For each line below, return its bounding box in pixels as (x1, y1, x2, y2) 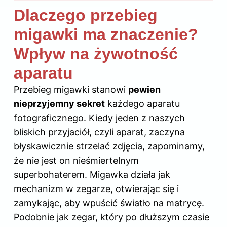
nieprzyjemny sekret (14, 98, 105, 109)
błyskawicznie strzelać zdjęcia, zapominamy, (14, 141, 205, 152)
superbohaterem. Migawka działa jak (14, 169, 170, 180)
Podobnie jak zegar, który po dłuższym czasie (14, 212, 209, 223)
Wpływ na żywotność (14, 45, 178, 63)
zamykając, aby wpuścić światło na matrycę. (14, 198, 204, 209)
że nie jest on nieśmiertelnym (14, 155, 139, 166)
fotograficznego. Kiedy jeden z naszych (14, 112, 185, 124)
